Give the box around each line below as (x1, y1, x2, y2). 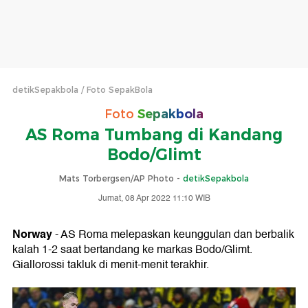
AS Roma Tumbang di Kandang (25, 125, 283, 144)
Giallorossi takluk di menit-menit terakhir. (12, 256, 209, 274)
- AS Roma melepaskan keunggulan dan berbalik (52, 225, 294, 243)
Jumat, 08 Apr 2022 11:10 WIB (98, 192, 210, 205)
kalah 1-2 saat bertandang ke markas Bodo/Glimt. (12, 241, 252, 258)
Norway (12, 225, 52, 243)
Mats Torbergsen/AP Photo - (59, 173, 183, 184)
